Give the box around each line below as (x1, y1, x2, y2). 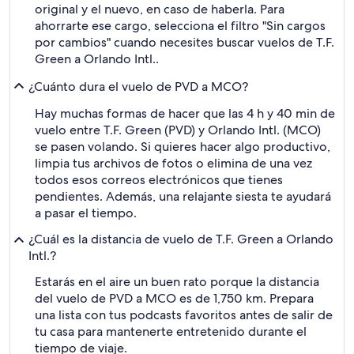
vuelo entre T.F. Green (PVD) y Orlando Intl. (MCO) (35, 122, 321, 138)
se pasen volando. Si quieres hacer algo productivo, (35, 138, 330, 155)
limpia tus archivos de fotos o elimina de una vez (35, 155, 312, 171)
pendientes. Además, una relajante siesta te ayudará (35, 188, 331, 205)
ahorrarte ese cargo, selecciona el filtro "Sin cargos (35, 17, 326, 34)
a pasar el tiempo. (35, 205, 137, 221)
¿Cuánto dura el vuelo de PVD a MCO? (28, 77, 248, 95)
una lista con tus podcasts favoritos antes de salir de (35, 307, 333, 323)
